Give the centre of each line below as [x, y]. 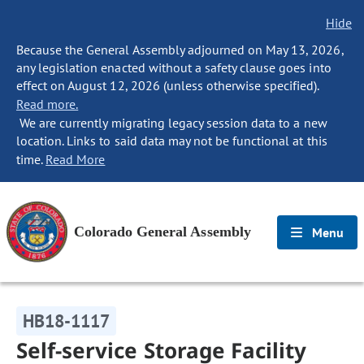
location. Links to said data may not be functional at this [172, 141]
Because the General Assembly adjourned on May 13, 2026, [180, 50]
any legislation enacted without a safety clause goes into [174, 67]
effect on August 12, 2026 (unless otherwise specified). [168, 85]
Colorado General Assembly [162, 232]
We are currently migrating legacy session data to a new [172, 123]
